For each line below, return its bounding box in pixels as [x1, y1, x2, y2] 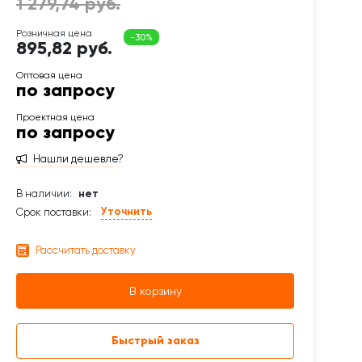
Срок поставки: [16, 205, 91, 218]
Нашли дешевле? [33, 153, 124, 165]
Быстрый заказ [111, 334, 200, 347]
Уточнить [101, 205, 152, 217]
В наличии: [16, 187, 72, 200]
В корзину [128, 284, 182, 297]
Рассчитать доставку [36, 244, 136, 256]
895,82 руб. [16, 37, 112, 59]
